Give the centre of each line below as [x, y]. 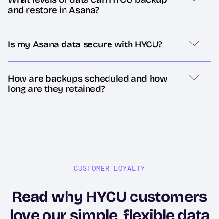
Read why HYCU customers [109, 197]
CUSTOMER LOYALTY [109, 168]
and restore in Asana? [54, 10]
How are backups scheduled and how [88, 79]
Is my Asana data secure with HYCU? [85, 44]
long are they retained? [56, 89]
